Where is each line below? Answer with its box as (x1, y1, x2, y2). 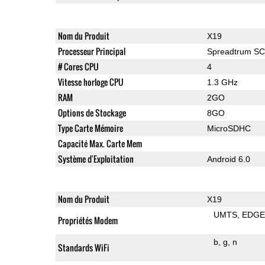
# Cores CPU (57, 60, 99, 73)
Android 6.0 (206, 154, 250, 164)
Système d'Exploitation (57, 152, 134, 165)
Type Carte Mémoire (57, 121, 123, 134)
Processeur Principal (57, 44, 125, 57)
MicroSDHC (206, 123, 251, 133)
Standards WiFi (57, 241, 109, 254)
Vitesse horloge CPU (57, 75, 124, 88)
